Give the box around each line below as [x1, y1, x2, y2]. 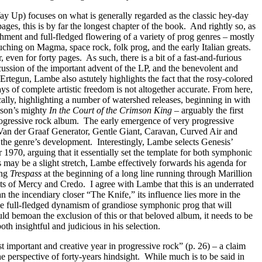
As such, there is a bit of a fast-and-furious [86, 53, 242, 63]
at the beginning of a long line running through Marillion [42, 168, 252, 178]
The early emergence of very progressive [84, 116, 234, 126]
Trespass [10, 168, 42, 178]
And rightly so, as [190, 21, 256, 31]
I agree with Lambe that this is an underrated [90, 179, 254, 189]
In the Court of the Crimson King [49, 105, 172, 115]
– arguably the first [172, 105, 243, 115]
